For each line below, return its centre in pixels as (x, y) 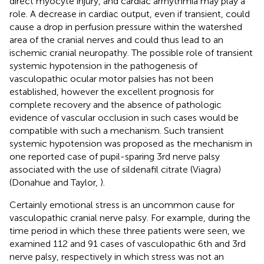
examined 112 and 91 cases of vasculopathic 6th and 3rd (128, 243)
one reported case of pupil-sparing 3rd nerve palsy (115, 156)
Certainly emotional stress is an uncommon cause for (122, 204)
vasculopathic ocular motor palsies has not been (111, 78)
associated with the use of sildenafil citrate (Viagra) (115, 169)
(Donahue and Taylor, (55, 182)
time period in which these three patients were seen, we (127, 230)
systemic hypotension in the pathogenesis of (103, 65)
